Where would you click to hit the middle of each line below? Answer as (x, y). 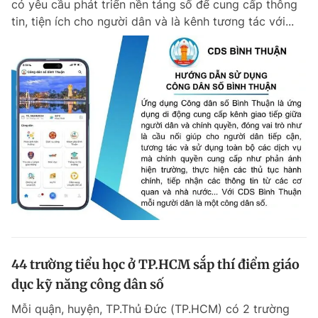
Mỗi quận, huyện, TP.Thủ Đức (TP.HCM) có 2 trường (150, 309)
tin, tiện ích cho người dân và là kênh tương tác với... (153, 22)
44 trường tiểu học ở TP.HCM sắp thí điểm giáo (155, 265)
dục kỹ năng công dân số (88, 285)
